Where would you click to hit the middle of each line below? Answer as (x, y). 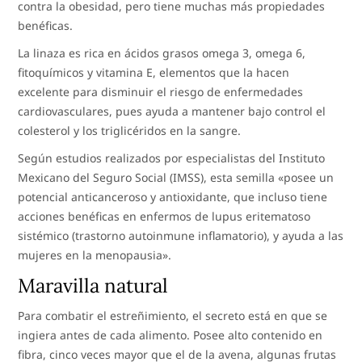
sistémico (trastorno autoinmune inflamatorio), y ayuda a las (181, 235)
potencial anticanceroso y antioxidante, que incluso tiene (173, 196)
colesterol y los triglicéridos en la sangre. (130, 130)
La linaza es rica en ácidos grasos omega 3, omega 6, (162, 53)
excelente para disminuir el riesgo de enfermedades (161, 91)
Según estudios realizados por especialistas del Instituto (172, 158)
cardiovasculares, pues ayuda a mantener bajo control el (172, 111)
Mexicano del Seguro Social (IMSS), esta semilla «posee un (176, 177)
